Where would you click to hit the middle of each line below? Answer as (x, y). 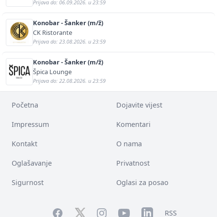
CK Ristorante (53, 32)
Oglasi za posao (142, 182)
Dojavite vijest (139, 105)
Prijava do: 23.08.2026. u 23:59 (69, 41)
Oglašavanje (32, 163)
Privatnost (133, 163)
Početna (25, 105)
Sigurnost (28, 182)
